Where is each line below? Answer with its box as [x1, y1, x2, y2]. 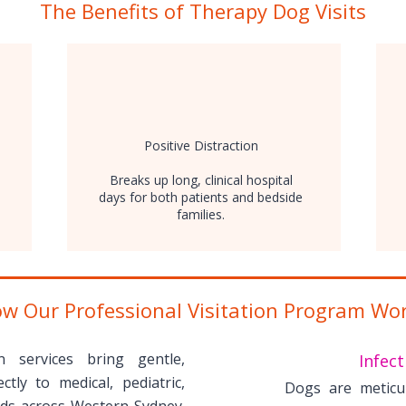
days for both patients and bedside [99, 188, 303, 206]
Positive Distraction [143, 137, 258, 154]
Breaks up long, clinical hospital [109, 171, 293, 188]
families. [177, 206, 225, 223]
